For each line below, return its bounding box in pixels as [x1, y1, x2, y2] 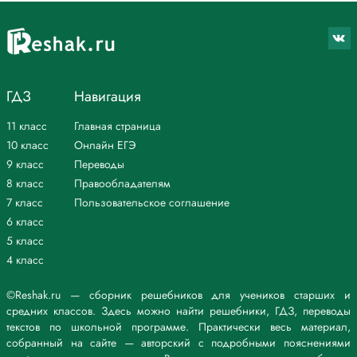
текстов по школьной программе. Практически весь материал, [6, 319, 351, 335]
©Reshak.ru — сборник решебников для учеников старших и [6, 287, 351, 304]
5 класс [6, 233, 44, 249]
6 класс [6, 214, 44, 230]
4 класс [6, 252, 44, 269]
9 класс [6, 156, 44, 173]
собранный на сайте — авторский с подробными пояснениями [6, 335, 351, 351]
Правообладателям [74, 175, 171, 192]
